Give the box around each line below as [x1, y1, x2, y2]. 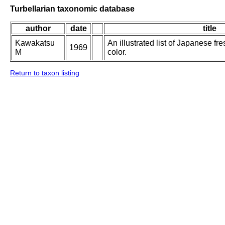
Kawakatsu [15, 39, 55, 48]
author [26, 24, 51, 33]
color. [107, 48, 127, 57]
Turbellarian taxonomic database [10, 4, 135, 13]
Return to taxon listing [10, 69, 79, 77]
